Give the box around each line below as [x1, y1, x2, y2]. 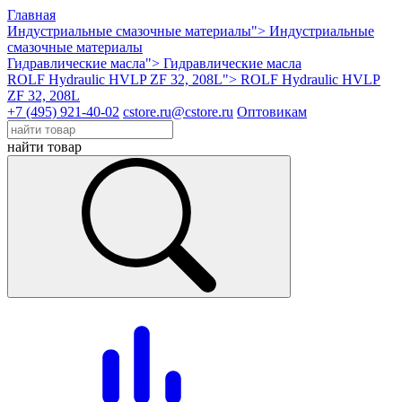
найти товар [7, 139, 82, 154]
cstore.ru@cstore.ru [123, 104, 233, 119]
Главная [7, 7, 56, 22]
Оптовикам [237, 104, 307, 119]
